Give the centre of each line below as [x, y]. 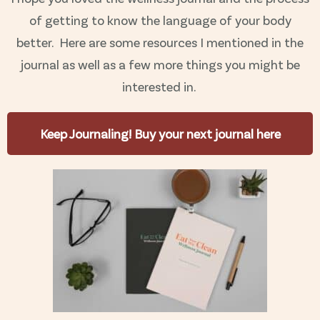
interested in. [160, 86]
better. [38, 42]
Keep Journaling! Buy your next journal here [160, 133]
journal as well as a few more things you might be [160, 64]
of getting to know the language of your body [160, 20]
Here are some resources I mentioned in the [181, 42]
